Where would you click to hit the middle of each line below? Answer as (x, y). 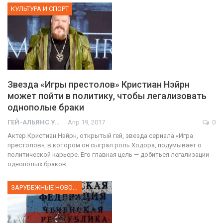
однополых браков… (39, 164)
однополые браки (46, 107)
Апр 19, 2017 (86, 122)
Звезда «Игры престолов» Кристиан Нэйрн (99, 84)
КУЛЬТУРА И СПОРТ (40, 9)
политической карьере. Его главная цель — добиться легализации (108, 154)
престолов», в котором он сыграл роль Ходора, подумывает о (105, 145)
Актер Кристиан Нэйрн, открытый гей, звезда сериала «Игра (100, 135)
